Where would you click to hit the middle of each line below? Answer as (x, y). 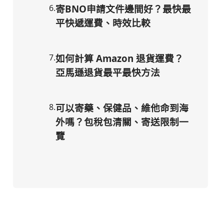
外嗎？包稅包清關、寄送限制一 (122, 121)
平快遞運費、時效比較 (103, 23)
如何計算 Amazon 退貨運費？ (119, 58)
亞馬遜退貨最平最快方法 (108, 72)
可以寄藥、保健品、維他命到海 (122, 107)
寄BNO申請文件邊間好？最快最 (123, 9)
